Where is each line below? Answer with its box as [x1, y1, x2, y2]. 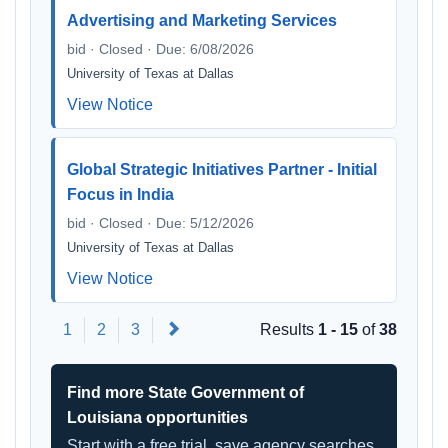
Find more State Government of [67, 384, 304, 401]
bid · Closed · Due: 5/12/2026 [67, 215, 254, 231]
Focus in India [67, 186, 174, 203]
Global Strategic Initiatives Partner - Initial [67, 161, 377, 178]
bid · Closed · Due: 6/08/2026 [67, 41, 254, 57]
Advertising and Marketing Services [67, 12, 337, 29]
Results [260, 321, 318, 338]
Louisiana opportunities [67, 409, 248, 426]
